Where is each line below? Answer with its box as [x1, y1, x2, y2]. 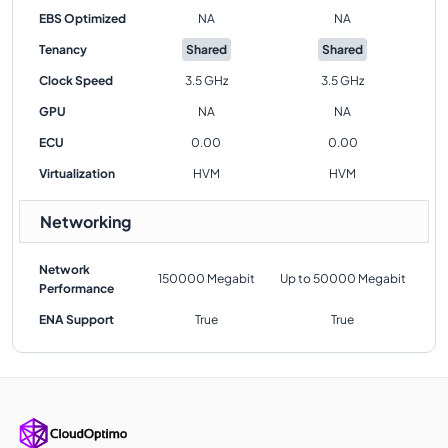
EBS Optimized [39, 11, 126, 26]
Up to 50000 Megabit [279, 271, 406, 286]
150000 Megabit [157, 271, 255, 286]
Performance [39, 281, 114, 296]
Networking [40, 211, 131, 232]
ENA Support [39, 312, 114, 327]
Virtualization [39, 166, 115, 181]
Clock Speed [39, 73, 113, 88]
